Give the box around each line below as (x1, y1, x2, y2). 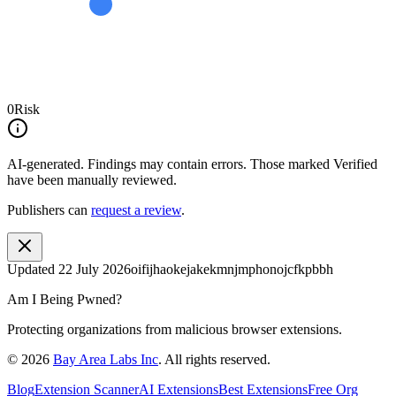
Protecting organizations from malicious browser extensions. (7, 321, 342, 337)
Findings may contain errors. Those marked (88, 156, 330, 171)
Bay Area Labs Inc (53, 351, 158, 367)
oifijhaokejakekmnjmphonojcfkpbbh (131, 261, 333, 277)
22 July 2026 (58, 261, 131, 277)
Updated (7, 261, 58, 277)
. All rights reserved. (158, 351, 270, 367)
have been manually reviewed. (7, 171, 177, 187)
